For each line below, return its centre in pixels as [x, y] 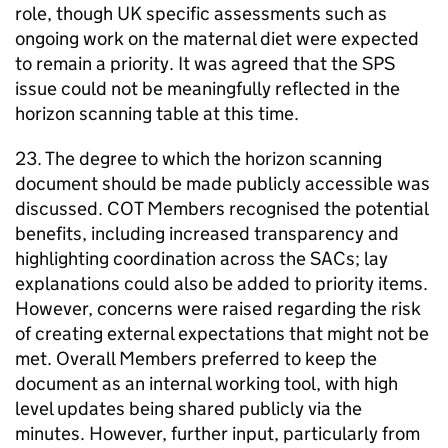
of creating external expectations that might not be [222, 333]
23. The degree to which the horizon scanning [198, 158]
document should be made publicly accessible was [222, 183]
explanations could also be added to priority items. [221, 283]
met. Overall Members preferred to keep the [196, 358]
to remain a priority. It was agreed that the [188, 63]
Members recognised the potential [285, 208]
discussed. [61, 208]
